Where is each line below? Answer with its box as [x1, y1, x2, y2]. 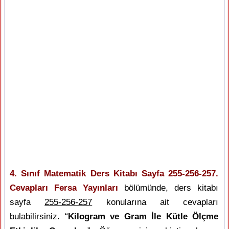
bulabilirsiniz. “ [10, 212, 68, 221]
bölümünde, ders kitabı [118, 183, 218, 193]
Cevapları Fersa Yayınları [10, 183, 118, 193]
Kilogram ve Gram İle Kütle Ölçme [67, 212, 218, 221]
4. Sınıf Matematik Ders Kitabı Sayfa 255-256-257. [10, 169, 218, 178]
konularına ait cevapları [92, 197, 218, 207]
